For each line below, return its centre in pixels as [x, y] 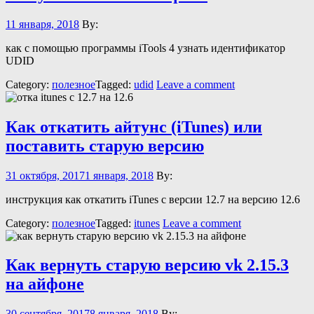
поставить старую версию [105, 145]
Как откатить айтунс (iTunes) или [134, 127]
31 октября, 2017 [45, 175]
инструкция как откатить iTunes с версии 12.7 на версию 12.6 [153, 199]
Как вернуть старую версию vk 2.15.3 [147, 265]
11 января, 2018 [42, 24]
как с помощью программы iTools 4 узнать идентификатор [145, 48]
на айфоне [45, 284]
